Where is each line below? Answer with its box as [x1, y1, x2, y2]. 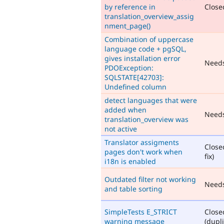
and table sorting [104, 183, 162, 193]
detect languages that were [104, 95, 197, 105]
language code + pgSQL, [104, 43, 186, 53]
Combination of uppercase [104, 34, 193, 44]
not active [104, 123, 137, 133]
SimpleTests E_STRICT [104, 206, 177, 216]
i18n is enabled [104, 156, 156, 166]
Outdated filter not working [104, 174, 196, 184]
